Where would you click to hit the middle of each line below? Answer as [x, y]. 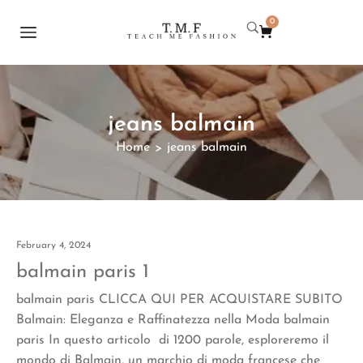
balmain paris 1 [83, 272]
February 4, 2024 [53, 245]
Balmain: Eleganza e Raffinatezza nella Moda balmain [173, 320]
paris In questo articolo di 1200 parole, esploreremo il [173, 340]
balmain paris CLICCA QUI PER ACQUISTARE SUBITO [179, 299]
